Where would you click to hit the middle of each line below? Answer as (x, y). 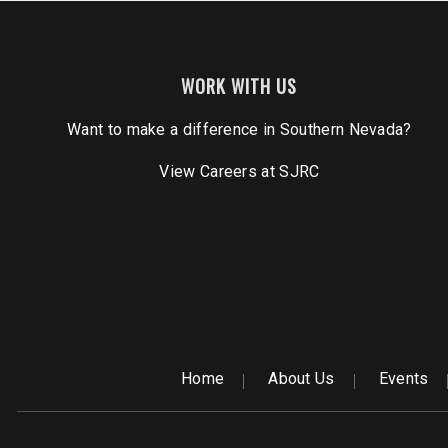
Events (403, 379)
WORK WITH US (239, 86)
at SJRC (288, 172)
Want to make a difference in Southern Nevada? (239, 130)
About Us (301, 379)
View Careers (208, 172)
